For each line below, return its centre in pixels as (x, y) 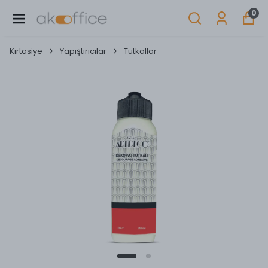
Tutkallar (140, 51)
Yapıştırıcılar (83, 51)
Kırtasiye (26, 51)
